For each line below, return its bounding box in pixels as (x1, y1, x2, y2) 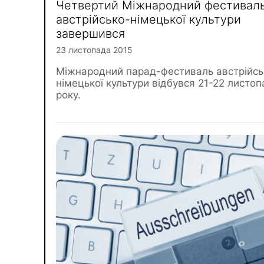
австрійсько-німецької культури (56, 12, 241, 27)
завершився (56, 27, 125, 41)
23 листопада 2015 (56, 45, 133, 55)
